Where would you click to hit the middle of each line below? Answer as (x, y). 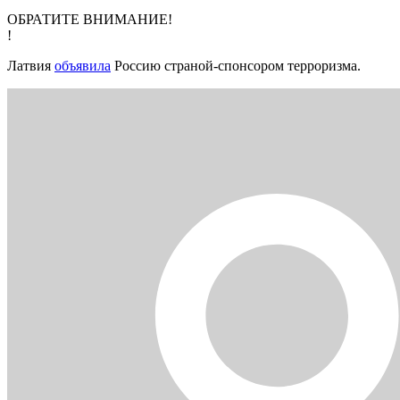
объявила (83, 65)
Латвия (31, 65)
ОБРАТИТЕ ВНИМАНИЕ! (90, 19)
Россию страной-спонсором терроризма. (236, 65)
